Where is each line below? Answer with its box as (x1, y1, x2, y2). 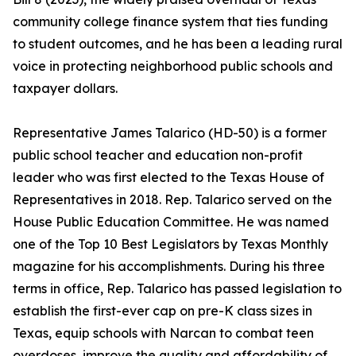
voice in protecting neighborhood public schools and (13, 58, 333, 75)
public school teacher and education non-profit (13, 147, 303, 164)
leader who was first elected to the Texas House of (13, 169, 324, 186)
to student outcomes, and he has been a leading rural (13, 36, 342, 52)
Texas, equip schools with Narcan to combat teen (13, 325, 314, 342)
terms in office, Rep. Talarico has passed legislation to (13, 281, 342, 297)
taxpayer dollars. (13, 80, 118, 97)
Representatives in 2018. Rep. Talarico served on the (13, 192, 332, 208)
